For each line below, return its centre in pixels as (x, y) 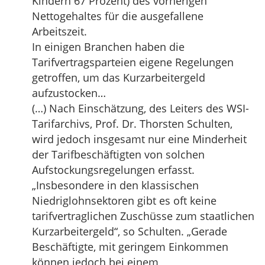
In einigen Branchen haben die (108, 47)
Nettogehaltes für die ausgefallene (118, 16)
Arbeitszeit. (59, 31)
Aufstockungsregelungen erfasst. (113, 170)
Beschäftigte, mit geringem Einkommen (130, 247)
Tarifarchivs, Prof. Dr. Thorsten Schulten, (132, 124)
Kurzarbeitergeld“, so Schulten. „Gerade (130, 231)
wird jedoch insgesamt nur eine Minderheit (139, 139)
